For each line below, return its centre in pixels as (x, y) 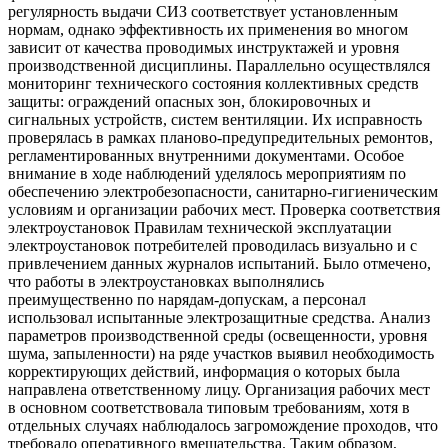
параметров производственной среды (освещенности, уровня (217, 336)
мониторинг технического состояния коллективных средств (213, 84)
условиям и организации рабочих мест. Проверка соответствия (224, 210)
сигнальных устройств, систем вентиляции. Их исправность (215, 120)
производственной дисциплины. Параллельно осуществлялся (219, 66)
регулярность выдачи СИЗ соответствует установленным (203, 12)
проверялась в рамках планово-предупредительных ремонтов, (220, 138)
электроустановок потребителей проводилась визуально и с (212, 246)
